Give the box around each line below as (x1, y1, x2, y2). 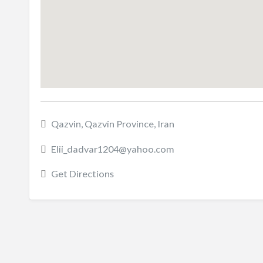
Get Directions (50, 168, 114, 180)
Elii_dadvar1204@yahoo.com (50, 143, 174, 154)
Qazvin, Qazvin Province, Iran (50, 118, 174, 130)
